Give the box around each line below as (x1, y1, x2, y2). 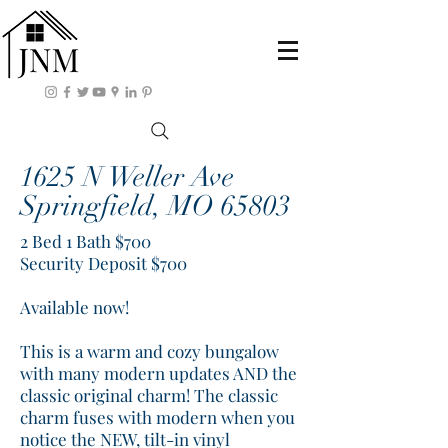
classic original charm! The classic (20, 384, 278, 406)
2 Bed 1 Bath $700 (20, 230, 151, 252)
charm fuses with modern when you (20, 406, 295, 428)
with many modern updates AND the (20, 362, 297, 384)
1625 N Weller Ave (20, 160, 241, 194)
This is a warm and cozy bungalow (20, 340, 279, 362)
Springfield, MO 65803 (20, 189, 291, 223)
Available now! (20, 296, 129, 318)
